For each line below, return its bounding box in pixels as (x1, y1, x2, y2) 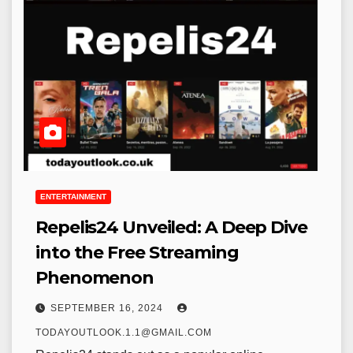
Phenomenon (35, 267, 154, 288)
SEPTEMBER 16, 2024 (50, 303, 166, 314)
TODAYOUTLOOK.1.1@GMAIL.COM (35, 327, 212, 338)
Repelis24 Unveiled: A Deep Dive (35, 217, 307, 238)
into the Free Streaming (35, 242, 239, 263)
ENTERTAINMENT (40, 192, 106, 201)
